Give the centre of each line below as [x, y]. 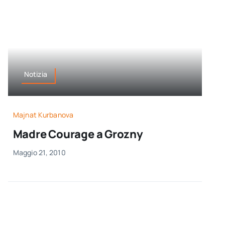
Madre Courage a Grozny [78, 134]
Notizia [35, 74]
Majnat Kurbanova [43, 115]
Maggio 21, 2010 [39, 152]
